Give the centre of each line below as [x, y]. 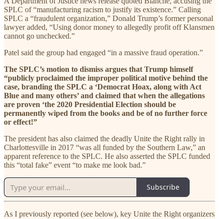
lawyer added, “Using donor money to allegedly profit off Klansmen [109, 27]
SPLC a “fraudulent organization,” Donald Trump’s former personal [109, 18]
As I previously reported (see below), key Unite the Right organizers [109, 214]
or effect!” [21, 122]
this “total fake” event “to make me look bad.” [75, 165]
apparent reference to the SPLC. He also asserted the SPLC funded [107, 156]
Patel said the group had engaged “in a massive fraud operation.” [103, 52]
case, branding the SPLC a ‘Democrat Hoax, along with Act [103, 87]
